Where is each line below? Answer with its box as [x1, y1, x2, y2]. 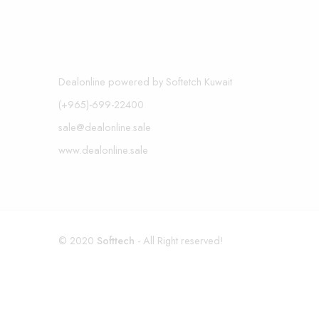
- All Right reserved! [135, 232, 224, 248]
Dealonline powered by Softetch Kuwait [58, 74, 232, 89]
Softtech [97, 232, 135, 248]
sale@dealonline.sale [58, 120, 151, 135]
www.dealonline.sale [58, 142, 148, 157]
